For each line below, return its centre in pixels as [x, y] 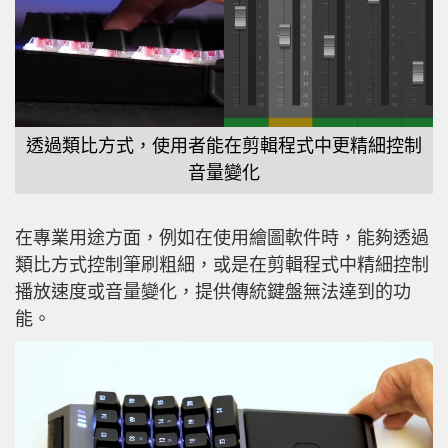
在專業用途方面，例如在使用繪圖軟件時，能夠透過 [222, 237]
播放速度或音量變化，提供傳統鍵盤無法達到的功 [213, 291]
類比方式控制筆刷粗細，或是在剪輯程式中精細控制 [222, 264]
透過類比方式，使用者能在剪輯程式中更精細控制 [224, 145]
